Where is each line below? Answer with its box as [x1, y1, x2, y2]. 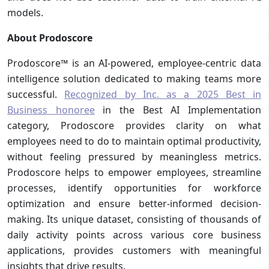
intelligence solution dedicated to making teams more [7, 71, 261, 85]
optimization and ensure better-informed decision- [7, 196, 261, 210]
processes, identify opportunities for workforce [7, 181, 261, 195]
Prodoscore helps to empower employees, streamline [7, 165, 261, 179]
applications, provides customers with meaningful [7, 243, 261, 257]
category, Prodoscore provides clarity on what [7, 118, 261, 132]
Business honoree [7, 103, 95, 116]
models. [7, 5, 43, 19]
